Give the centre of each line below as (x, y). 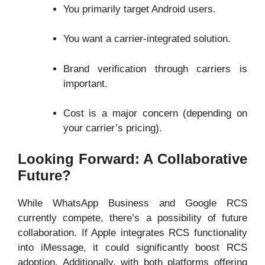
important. (85, 83)
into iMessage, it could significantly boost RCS (132, 247)
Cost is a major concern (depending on (155, 113)
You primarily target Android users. (139, 9)
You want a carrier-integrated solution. (147, 39)
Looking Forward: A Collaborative (132, 159)
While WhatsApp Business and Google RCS (132, 203)
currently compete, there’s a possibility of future (132, 218)
